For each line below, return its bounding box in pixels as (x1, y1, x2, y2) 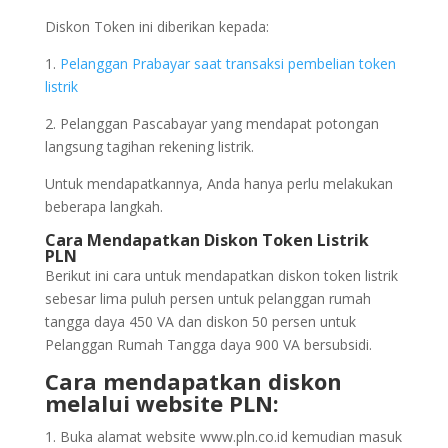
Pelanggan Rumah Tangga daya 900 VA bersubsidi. (44, 335, 372, 354)
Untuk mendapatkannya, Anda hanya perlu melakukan (44, 174, 393, 193)
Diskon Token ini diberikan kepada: (44, 17, 269, 36)
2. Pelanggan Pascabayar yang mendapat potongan (44, 114, 379, 133)
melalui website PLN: (44, 388, 279, 418)
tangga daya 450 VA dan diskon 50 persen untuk (44, 312, 356, 331)
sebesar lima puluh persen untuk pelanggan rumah (44, 289, 371, 308)
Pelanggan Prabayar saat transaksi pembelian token (59, 54, 396, 73)
